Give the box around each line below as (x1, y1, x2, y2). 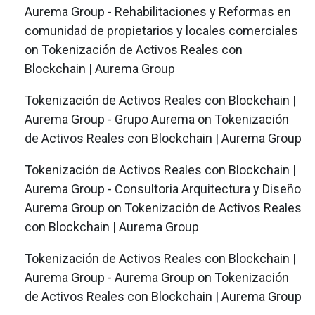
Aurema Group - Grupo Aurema (25, 111, 195, 127)
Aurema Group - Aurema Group (25, 269, 195, 285)
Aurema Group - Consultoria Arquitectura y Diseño (25, 181, 301, 196)
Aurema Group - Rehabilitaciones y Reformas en (25, 4, 291, 19)
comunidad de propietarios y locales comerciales (25, 22, 298, 38)
